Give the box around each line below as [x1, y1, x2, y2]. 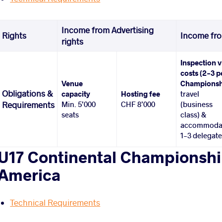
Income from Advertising [61, 25, 154, 36]
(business [180, 99, 213, 110]
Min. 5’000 [61, 99, 96, 110]
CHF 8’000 [121, 99, 156, 110]
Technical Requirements [10, 197, 101, 208]
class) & [180, 110, 207, 120]
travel [180, 89, 200, 99]
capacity [61, 89, 91, 99]
